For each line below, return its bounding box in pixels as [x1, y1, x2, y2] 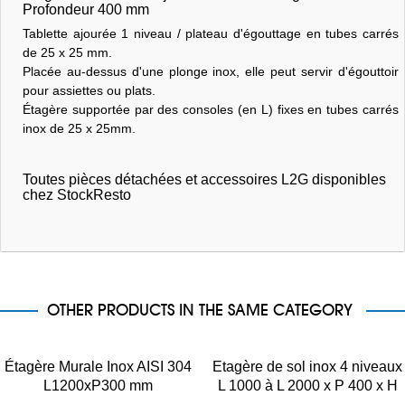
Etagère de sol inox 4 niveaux [212, 358, 402, 374]
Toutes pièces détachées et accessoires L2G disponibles [22, 171, 386, 187]
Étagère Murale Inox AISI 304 [4, 358, 192, 374]
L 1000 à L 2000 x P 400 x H [217, 377, 398, 393]
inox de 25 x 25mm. [22, 120, 136, 136]
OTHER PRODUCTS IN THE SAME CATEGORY [47, 298, 353, 320]
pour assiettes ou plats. [22, 82, 155, 98]
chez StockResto [22, 186, 131, 202]
